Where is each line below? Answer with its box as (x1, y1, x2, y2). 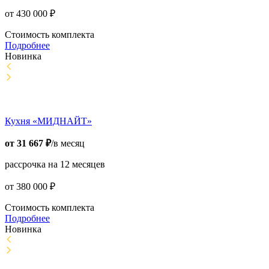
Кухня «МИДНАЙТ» (5, 116, 92, 127)
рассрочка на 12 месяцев (5, 159, 105, 170)
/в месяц (51, 138, 85, 149)
